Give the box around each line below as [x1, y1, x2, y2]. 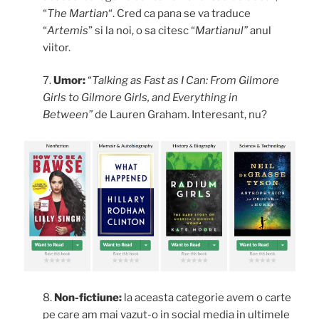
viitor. [43, 41, 70, 54]
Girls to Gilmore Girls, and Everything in [43, 91, 238, 105]
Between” [43, 108, 95, 122]
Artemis [47, 23, 88, 37]
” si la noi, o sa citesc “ [88, 23, 195, 37]
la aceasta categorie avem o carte [124, 291, 291, 304]
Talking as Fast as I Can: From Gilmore [92, 74, 279, 88]
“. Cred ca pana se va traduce [108, 6, 251, 20]
